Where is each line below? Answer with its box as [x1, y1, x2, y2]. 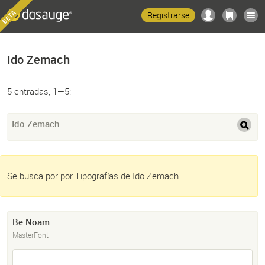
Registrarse [147, 9, 189, 21]
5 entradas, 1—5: [7, 85, 71, 97]
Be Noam [12, 216, 50, 228]
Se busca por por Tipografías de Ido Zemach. [7, 170, 181, 182]
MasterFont [12, 230, 49, 240]
